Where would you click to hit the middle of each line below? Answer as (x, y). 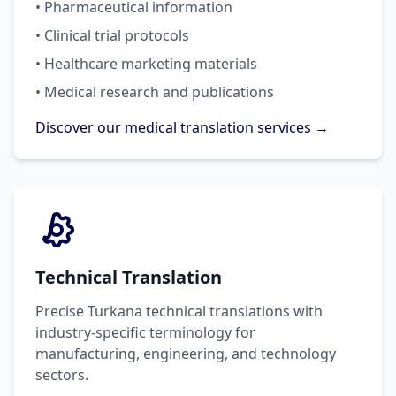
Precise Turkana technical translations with (179, 311)
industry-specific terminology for (145, 332)
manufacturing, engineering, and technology (186, 354)
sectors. (62, 375)
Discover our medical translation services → (182, 127)
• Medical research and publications (155, 92)
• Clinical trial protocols (112, 35)
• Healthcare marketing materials (146, 64)
